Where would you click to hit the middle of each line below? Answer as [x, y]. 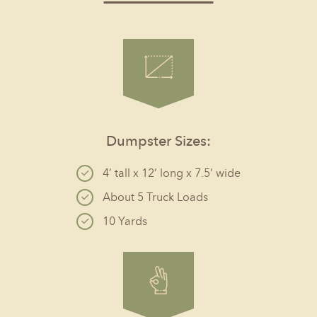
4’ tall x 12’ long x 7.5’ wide [172, 173]
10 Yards [125, 221]
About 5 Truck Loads [155, 197]
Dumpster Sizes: [158, 141]
